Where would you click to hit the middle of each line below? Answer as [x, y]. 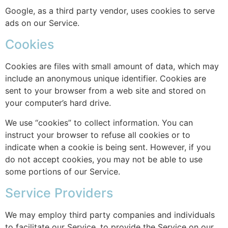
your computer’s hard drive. [58, 103]
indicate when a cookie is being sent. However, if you [108, 147]
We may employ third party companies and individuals [110, 215]
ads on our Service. [42, 23]
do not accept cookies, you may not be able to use [104, 159]
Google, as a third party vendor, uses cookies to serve [110, 10]
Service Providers [59, 193]
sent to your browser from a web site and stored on [105, 90]
